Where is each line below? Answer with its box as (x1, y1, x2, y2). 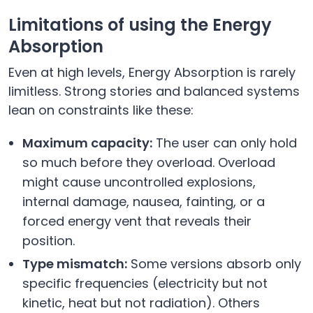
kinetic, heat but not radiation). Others (22, 293, 260, 312)
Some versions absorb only (127, 254, 301, 272)
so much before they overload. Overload (22, 153, 275, 171)
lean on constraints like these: (8, 101, 194, 119)
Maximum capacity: (22, 133, 152, 152)
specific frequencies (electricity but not (22, 274, 268, 292)
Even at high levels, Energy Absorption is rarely (8, 63, 296, 81)
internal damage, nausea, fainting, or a (22, 192, 265, 210)
